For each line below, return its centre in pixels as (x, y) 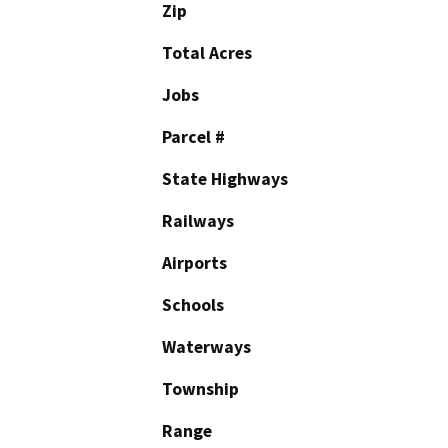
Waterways (206, 347)
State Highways (225, 179)
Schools (193, 305)
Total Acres (207, 53)
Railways (198, 221)
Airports (194, 263)
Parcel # (193, 137)
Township (200, 389)
